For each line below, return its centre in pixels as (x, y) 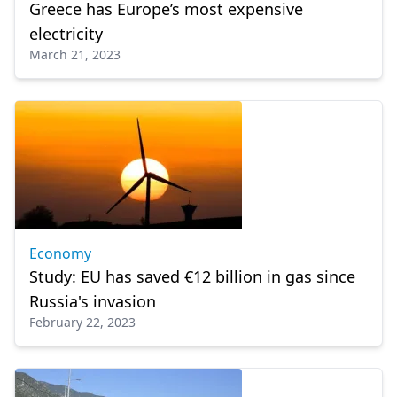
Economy (60, 253)
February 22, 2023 (82, 322)
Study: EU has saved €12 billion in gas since (192, 276)
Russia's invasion (93, 301)
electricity (66, 34)
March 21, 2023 (75, 54)
